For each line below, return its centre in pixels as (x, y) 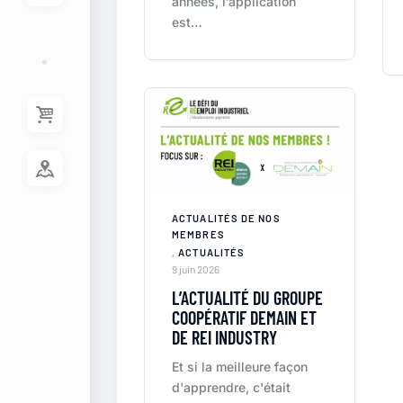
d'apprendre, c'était (231, 388)
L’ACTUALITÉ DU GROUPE (247, 298)
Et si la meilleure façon (240, 367)
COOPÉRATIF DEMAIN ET (244, 318)
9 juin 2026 (196, 269)
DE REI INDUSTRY (224, 338)
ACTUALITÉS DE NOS (226, 219)
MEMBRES (198, 235)
